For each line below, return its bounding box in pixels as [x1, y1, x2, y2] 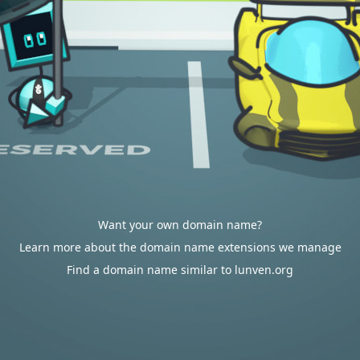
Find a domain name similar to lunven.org [67, 262, 293, 277]
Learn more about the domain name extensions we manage [18, 239, 342, 255]
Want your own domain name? [98, 217, 262, 232]
